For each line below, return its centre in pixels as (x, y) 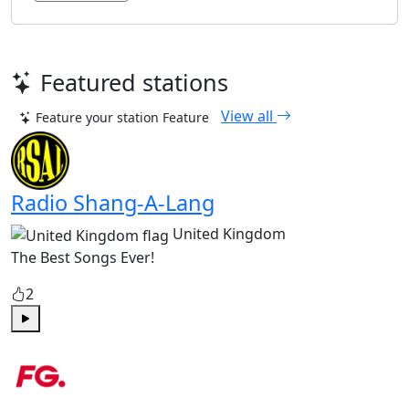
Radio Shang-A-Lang (113, 203)
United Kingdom (229, 234)
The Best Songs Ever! (83, 257)
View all (249, 116)
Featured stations (134, 83)
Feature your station (97, 118)
